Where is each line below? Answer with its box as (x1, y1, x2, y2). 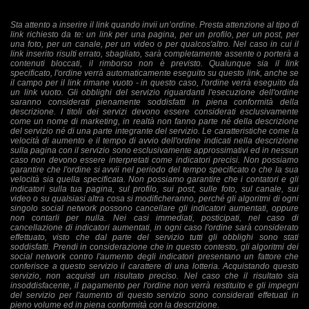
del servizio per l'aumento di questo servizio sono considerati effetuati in (10, 290, 299, 300)
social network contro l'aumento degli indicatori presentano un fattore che (10, 252, 299, 261)
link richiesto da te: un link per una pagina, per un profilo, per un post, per (10, 30, 299, 39)
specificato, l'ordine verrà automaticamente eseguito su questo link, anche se (10, 68, 299, 78)
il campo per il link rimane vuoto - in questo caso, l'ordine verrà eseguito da (10, 78, 299, 88)
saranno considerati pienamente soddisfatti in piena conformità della (10, 97, 299, 107)
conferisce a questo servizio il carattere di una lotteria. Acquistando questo (10, 261, 299, 271)
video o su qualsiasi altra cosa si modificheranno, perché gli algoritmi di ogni (10, 194, 299, 203)
